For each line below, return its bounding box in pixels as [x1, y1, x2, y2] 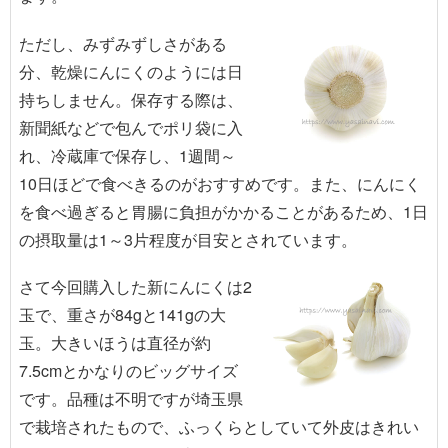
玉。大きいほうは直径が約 [19, 330, 211, 354]
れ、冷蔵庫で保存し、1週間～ [19, 143, 236, 167]
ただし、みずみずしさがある [19, 31, 227, 55]
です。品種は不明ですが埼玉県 [19, 386, 243, 410]
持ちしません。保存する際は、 [19, 87, 243, 111]
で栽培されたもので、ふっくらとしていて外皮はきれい [19, 414, 419, 438]
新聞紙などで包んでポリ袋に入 [19, 115, 243, 139]
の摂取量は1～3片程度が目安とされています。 [19, 227, 357, 251]
